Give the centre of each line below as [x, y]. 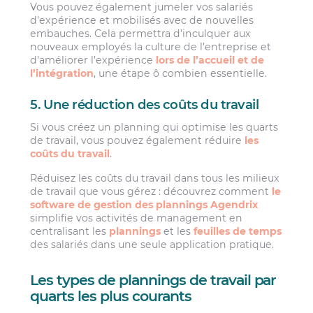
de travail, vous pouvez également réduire [138, 140]
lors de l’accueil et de [210, 60]
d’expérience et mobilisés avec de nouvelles [142, 20]
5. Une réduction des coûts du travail [145, 105]
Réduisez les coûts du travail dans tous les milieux [155, 178]
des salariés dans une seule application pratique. [152, 244]
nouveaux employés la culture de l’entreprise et [151, 46]
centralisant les [70, 231]
